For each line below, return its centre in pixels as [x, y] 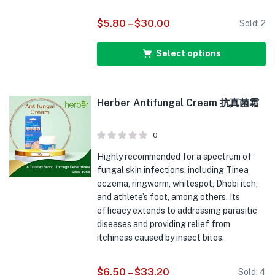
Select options [189, 54]
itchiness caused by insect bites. [161, 238]
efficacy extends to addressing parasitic [177, 211]
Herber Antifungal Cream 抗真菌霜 [178, 103]
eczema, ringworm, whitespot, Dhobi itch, [178, 184]
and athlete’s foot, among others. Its [169, 197]
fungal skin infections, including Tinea [173, 170]
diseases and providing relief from [164, 224]
